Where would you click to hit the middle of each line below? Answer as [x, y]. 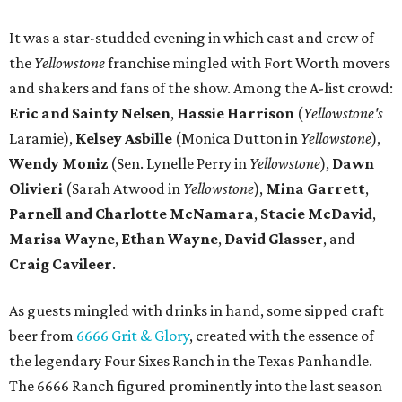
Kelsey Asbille [124, 139]
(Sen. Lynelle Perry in [179, 164]
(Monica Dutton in [236, 139]
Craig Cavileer [61, 264]
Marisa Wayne [62, 239]
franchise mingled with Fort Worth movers [248, 63]
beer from [41, 336]
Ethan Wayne [170, 239]
